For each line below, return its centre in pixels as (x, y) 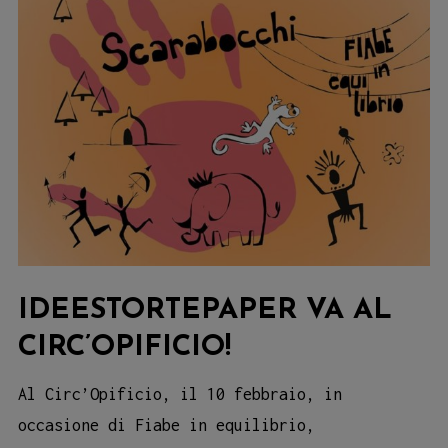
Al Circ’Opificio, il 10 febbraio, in (180, 393)
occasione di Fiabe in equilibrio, (166, 424)
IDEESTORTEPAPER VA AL (205, 311)
